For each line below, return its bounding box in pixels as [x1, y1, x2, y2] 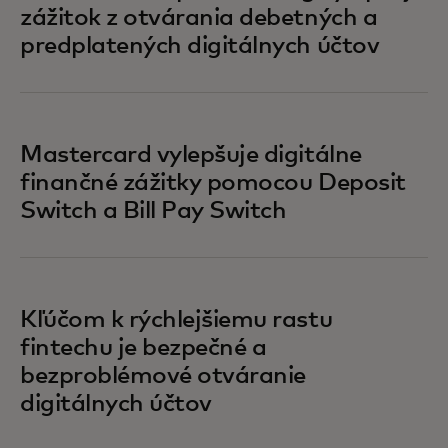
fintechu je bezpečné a [20, 335, 267, 360]
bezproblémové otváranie [20, 363, 306, 388]
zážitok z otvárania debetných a [20, 5, 378, 30]
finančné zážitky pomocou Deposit [20, 170, 406, 195]
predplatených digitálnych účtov [20, 33, 380, 58]
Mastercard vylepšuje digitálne [20, 142, 362, 167]
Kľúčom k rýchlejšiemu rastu [20, 307, 333, 332]
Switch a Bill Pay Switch [20, 198, 287, 223]
